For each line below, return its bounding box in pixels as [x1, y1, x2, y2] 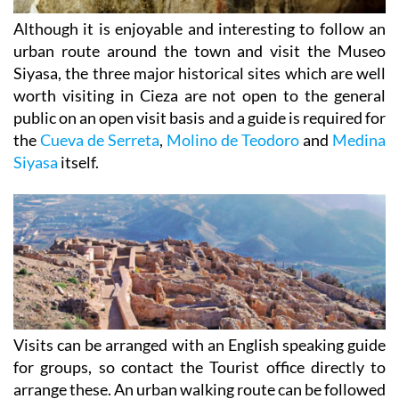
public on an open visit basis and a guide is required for [13, 107, 386, 127]
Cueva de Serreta [40, 129, 159, 150]
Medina [332, 129, 386, 150]
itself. [58, 151, 99, 172]
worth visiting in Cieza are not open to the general [13, 85, 386, 105]
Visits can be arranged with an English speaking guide [13, 335, 386, 355]
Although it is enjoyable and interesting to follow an [13, 18, 386, 38]
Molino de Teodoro [167, 129, 303, 150]
